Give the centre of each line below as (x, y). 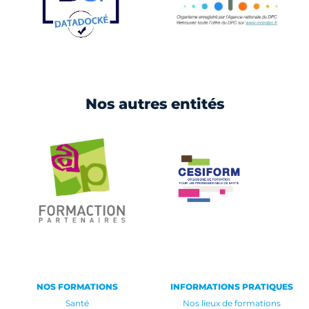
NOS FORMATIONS (77, 286)
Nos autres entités (154, 103)
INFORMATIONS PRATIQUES (232, 286)
